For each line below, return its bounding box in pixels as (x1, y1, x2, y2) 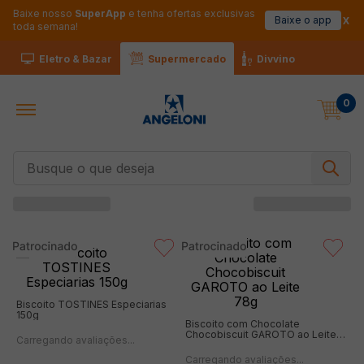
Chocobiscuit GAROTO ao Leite (185, 328, 336, 340)
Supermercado (148, 52, 226, 65)
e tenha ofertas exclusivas (126, 7, 255, 19)
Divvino (257, 52, 295, 65)
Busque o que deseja (12, 149, 140, 166)
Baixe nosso (13, 7, 75, 19)
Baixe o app (275, 14, 331, 26)
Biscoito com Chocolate (185, 318, 300, 330)
